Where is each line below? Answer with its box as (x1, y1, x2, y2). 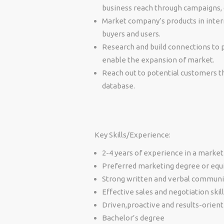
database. (101, 81, 135, 90)
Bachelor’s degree (101, 213, 164, 222)
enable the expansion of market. (101, 55, 214, 64)
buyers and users (101, 29, 159, 38)
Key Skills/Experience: (94, 130, 170, 139)
